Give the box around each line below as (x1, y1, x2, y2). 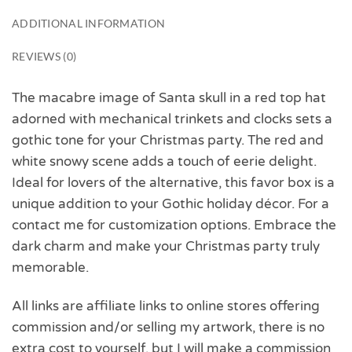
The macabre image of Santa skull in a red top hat (12, 89, 326, 106)
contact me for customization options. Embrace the (12, 216, 336, 233)
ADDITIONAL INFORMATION (12, 16, 166, 31)
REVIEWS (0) (12, 49, 77, 64)
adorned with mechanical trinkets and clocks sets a (12, 110, 332, 127)
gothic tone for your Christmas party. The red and (12, 131, 324, 148)
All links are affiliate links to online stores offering (12, 298, 320, 315)
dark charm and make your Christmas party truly (12, 237, 320, 255)
